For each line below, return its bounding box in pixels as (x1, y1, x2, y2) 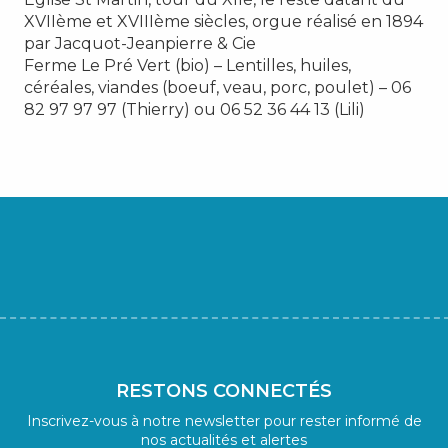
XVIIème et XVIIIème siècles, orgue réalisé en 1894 (24, 11, 423, 31)
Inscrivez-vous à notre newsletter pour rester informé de (26, 411, 422, 430)
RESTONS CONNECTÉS (116, 379, 332, 402)
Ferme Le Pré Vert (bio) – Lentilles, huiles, (24, 55, 351, 75)
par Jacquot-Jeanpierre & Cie (24, 33, 256, 53)
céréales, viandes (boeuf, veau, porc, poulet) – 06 (24, 77, 411, 97)
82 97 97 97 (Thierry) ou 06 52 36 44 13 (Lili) (24, 99, 365, 119)
